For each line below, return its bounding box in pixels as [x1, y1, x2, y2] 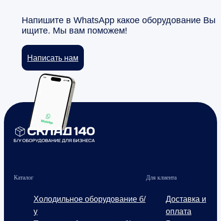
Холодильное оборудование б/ [34, 195, 146, 204]
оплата [165, 207, 191, 216]
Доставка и [165, 195, 206, 204]
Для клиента [146, 174, 177, 182]
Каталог [14, 174, 34, 182]
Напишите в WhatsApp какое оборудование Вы [22, 15, 216, 26]
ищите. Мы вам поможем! [22, 26, 127, 36]
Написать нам [27, 53, 78, 62]
